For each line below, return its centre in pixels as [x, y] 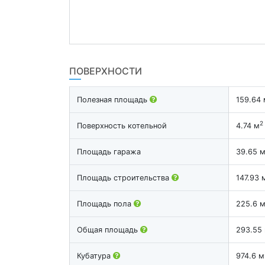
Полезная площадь [113, 99]
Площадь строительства [124, 177]
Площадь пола [105, 203]
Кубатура [95, 256]
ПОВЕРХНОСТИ [106, 71]
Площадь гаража [109, 151]
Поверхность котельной [122, 125]
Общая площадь [109, 230]
